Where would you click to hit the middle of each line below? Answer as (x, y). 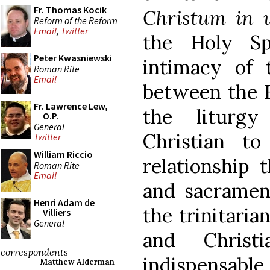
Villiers (57, 212)
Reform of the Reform (76, 20)
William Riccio (63, 154)
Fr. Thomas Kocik (70, 10)
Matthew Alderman (77, 262)
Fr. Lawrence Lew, (71, 106)
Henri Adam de (64, 202)
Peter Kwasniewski (73, 58)
